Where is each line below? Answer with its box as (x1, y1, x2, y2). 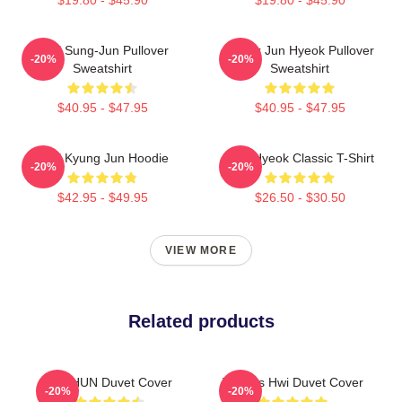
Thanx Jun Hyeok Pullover (225, 42, 374, 57)
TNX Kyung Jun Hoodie (36, 150, 169, 165)
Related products (127, 310, 275, 331)
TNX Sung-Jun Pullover (36, 42, 169, 57)
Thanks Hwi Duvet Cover (222, 374, 363, 389)
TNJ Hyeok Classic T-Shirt (225, 150, 374, 165)
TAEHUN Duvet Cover (47, 374, 172, 389)
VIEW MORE (165, 243, 237, 257)
